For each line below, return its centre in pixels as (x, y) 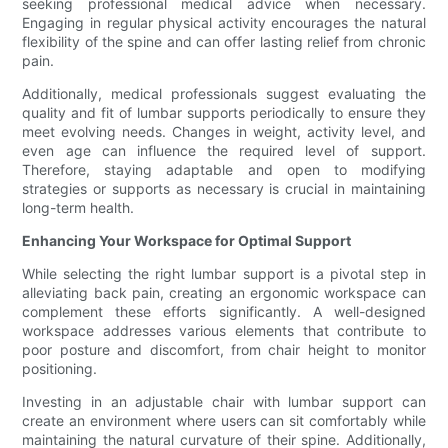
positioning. (60, 369)
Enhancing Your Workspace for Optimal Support (187, 241)
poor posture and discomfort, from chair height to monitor (224, 350)
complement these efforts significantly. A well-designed (224, 312)
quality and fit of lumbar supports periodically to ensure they (224, 113)
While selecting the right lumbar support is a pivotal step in (224, 274)
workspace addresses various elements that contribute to (224, 331)
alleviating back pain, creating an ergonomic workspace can (224, 293)
